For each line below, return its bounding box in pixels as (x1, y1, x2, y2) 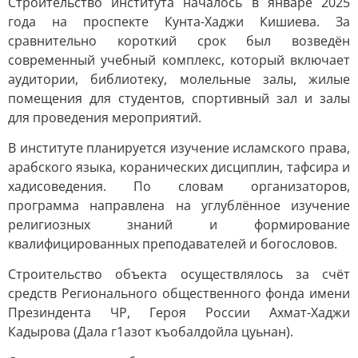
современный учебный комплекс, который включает (8, 51, 350, 69)
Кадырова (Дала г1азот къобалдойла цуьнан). (8, 323, 293, 340)
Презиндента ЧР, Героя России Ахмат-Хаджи (8, 304, 350, 321)
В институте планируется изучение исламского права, (8, 139, 350, 157)
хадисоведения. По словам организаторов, (8, 177, 350, 195)
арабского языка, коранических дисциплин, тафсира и (8, 158, 350, 176)
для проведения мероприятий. (8, 109, 201, 126)
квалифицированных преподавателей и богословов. (8, 235, 337, 253)
